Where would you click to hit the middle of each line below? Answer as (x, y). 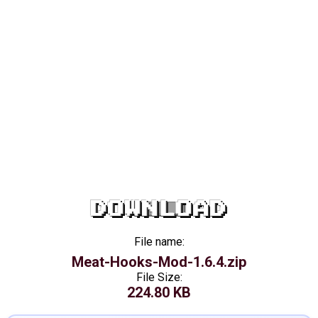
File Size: (159, 277)
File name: (159, 242)
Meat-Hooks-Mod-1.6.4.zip (159, 262)
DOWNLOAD (159, 209)
